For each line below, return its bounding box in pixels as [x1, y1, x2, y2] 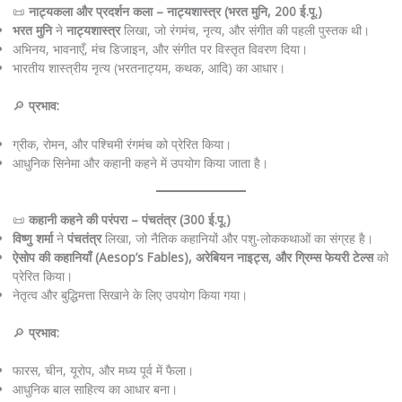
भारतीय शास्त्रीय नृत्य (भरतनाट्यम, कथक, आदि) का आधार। [12, 59, 285, 77]
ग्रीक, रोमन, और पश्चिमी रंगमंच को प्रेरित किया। [12, 135, 232, 153]
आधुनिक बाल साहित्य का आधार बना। [12, 380, 178, 398]
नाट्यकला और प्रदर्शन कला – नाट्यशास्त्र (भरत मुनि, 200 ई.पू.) [28, 3, 322, 21]
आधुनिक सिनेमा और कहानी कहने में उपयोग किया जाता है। [12, 153, 268, 171]
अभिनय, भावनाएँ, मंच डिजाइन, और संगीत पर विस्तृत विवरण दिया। [12, 40, 308, 58]
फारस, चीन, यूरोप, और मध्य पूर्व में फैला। [12, 362, 194, 380]
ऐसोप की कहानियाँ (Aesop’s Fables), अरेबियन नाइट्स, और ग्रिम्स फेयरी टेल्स [12, 249, 373, 267]
